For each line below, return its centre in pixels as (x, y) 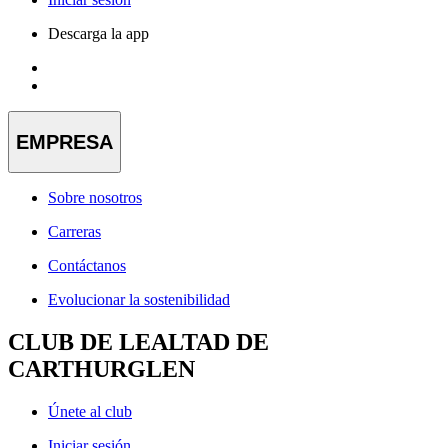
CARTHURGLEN (101, 369)
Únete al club (90, 411)
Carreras (74, 232)
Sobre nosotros (95, 198)
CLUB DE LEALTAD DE (138, 342)
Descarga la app (98, 33)
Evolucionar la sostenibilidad (139, 300)
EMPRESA (64, 141)
